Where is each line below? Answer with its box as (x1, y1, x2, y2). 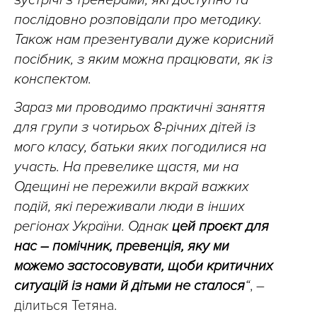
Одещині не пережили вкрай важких (14, 178, 249, 195)
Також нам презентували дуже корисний (14, 31, 274, 48)
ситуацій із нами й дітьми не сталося (14, 277, 245, 294)
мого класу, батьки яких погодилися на (14, 139, 266, 156)
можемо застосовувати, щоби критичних (14, 258, 273, 275)
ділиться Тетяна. (14, 297, 117, 314)
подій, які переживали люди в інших (14, 198, 245, 215)
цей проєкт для (172, 218, 269, 235)
